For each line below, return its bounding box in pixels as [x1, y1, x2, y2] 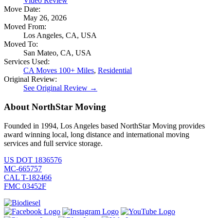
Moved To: [4, 40, 38, 49]
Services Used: [4, 57, 50, 66]
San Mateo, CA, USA [23, 49, 91, 57]
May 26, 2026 [23, 14, 67, 22]
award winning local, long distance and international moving [4, 130, 189, 139]
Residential [98, 66, 132, 75]
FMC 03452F [4, 182, 46, 190]
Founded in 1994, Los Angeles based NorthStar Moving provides [4, 121, 205, 130]
